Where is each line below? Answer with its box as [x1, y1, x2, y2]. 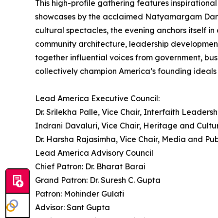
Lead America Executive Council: [35, 93, 160, 104]
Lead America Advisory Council [35, 148, 153, 158]
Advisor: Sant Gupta [35, 202, 110, 213]
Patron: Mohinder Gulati [35, 189, 124, 199]
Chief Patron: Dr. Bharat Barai [35, 162, 145, 172]
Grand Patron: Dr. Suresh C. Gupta [35, 175, 161, 185]
